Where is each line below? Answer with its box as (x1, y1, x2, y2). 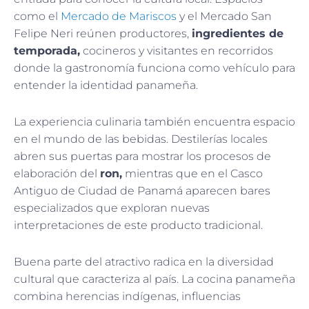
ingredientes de (192, 27, 283, 41)
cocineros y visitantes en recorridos (80, 44, 273, 58)
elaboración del (14, 167, 100, 181)
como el (14, 10, 61, 23)
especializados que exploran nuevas (14, 201, 210, 215)
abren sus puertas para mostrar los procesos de (14, 150, 271, 163)
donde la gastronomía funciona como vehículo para (14, 61, 295, 75)
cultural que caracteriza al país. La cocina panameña (14, 272, 295, 286)
